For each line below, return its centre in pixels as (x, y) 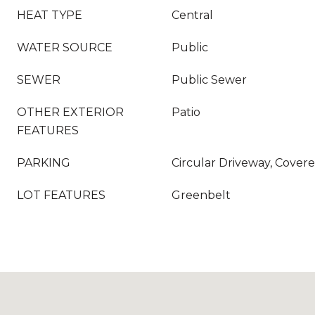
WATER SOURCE (65, 47)
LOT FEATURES (61, 195)
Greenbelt (201, 195)
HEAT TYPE (50, 15)
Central (192, 15)
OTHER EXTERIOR (70, 112)
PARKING (44, 163)
